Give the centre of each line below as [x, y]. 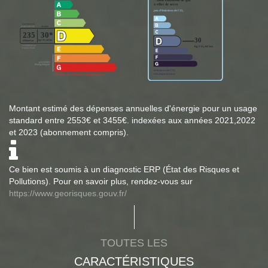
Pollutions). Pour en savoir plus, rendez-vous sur [101, 182]
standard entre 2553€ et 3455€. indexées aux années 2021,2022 [132, 121]
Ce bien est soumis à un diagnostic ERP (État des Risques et [124, 170]
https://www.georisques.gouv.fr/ [68, 194]
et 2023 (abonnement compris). [69, 133]
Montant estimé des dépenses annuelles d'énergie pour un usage [133, 109]
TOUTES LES [134, 243]
